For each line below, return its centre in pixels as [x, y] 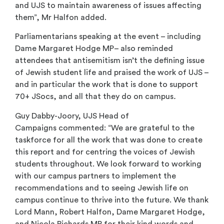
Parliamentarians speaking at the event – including [108, 37]
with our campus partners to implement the [95, 176]
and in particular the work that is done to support [106, 85]
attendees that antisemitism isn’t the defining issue [110, 61]
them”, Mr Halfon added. [63, 17]
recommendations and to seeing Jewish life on [102, 188]
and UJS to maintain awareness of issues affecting [108, 5]
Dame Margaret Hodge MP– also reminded [94, 49]
